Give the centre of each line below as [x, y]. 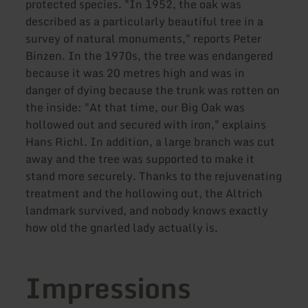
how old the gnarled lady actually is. [122, 228]
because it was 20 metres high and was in [135, 73]
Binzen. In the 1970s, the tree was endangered [150, 56]
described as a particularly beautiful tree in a [145, 22]
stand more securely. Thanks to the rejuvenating [154, 176]
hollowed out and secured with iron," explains [146, 125]
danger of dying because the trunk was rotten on [153, 90]
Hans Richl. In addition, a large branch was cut [151, 142]
